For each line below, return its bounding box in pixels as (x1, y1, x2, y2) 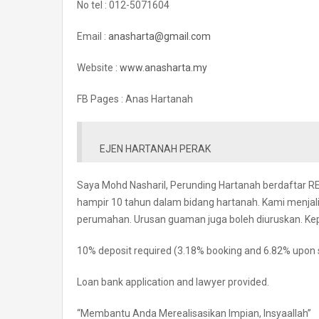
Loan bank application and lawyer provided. (77, 276, 269, 288)
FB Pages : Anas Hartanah (77, 93, 193, 105)
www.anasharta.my (120, 62, 207, 74)
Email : (77, 31, 108, 43)
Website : (77, 62, 120, 74)
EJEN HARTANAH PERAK (100, 143, 211, 155)
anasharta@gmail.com (108, 31, 211, 43)
